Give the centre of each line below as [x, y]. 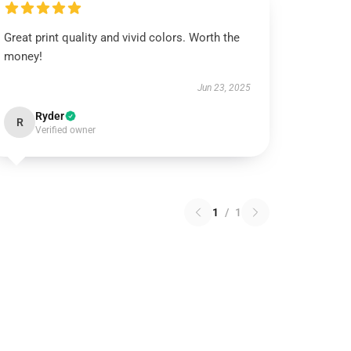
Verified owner [66, 130]
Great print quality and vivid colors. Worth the [122, 38]
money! [24, 56]
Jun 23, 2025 [224, 88]
